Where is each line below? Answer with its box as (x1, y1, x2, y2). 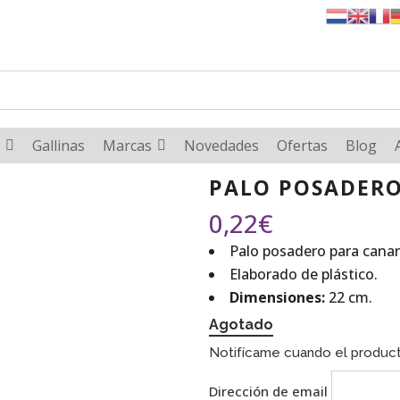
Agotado (209, 316, 273, 333)
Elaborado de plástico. (229, 264, 378, 284)
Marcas (102, 136, 152, 155)
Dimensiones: (229, 287, 325, 307)
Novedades (183, 136, 259, 155)
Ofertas (276, 136, 328, 155)
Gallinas (31, 136, 85, 155)
